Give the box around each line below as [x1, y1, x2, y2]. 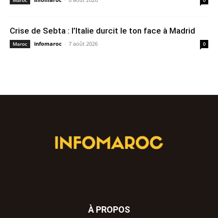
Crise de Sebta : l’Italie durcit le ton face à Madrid [10, 26, 195, 36]
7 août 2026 [69, 40, 98, 48]
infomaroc [34, 40, 62, 48]
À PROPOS [88, 204, 130, 215]
